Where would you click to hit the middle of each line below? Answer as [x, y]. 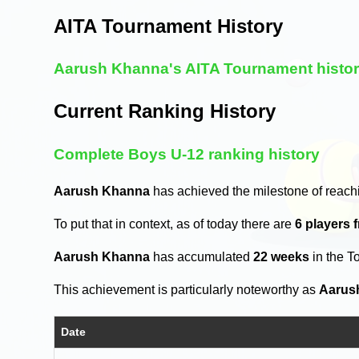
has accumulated [202, 256]
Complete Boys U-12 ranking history [187, 155]
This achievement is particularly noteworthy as [187, 289]
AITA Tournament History [169, 26]
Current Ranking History [165, 111]
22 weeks [282, 256]
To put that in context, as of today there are [175, 224]
